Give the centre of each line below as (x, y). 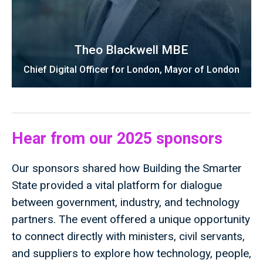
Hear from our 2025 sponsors (117, 139)
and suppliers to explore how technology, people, (131, 254)
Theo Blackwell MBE (131, 50)
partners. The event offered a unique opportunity (131, 220)
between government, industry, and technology (126, 203)
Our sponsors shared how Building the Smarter (127, 168)
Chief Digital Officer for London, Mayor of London (131, 70)
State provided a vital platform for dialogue (117, 186)
